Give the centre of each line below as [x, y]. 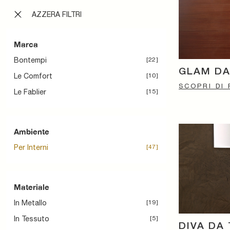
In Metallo [30, 203]
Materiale [32, 187]
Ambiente [32, 131]
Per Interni [31, 147]
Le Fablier [30, 92]
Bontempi [30, 60]
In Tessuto [32, 219]
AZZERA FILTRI [56, 14]
